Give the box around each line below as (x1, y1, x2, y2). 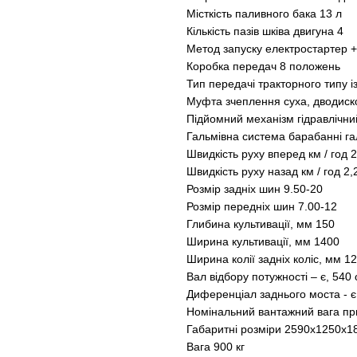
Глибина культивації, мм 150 (186, 218, 335, 231)
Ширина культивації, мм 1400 (186, 235, 339, 249)
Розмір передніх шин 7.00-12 (186, 200, 337, 214)
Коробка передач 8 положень (186, 60, 340, 73)
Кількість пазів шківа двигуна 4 (186, 25, 343, 38)
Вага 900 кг (186, 340, 245, 354)
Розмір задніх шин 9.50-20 (186, 182, 323, 196)
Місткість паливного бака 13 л (186, 7, 342, 21)
